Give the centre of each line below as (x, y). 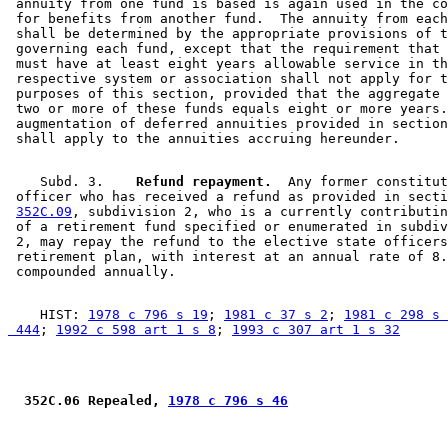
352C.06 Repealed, (92, 401)
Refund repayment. (196, 182)
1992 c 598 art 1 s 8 (136, 330)
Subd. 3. (64, 182)
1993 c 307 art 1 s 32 (316, 330)
